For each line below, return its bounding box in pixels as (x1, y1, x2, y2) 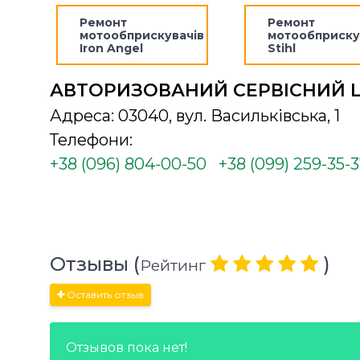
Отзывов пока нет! (66, 340, 187, 356)
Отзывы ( (50, 252, 140, 276)
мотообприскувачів (79, 27, 204, 43)
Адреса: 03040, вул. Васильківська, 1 (50, 106, 340, 126)
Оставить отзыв (64, 288, 144, 301)
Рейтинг (140, 256, 206, 276)
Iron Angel (79, 40, 143, 55)
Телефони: (50, 130, 133, 150)
